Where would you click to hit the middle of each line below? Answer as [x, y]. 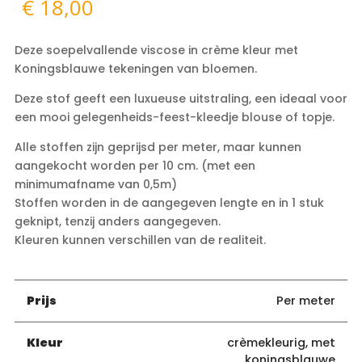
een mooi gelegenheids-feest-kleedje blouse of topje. [174, 117]
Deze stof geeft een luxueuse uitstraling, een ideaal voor [181, 98]
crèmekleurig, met [281, 342]
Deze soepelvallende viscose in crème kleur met [156, 50]
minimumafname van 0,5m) [95, 184]
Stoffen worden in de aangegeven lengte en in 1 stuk [169, 202]
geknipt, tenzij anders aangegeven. [117, 221]
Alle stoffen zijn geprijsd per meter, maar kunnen [158, 147]
